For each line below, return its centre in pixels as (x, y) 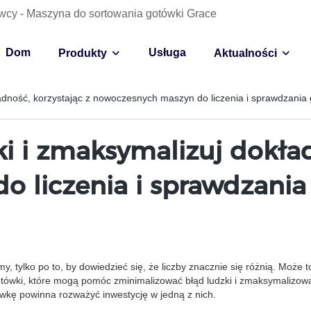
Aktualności (245, 53)
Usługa (167, 52)
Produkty (83, 53)
